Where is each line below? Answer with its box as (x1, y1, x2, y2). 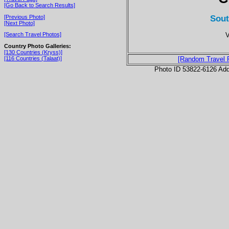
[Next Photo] (4, 19, 35, 26)
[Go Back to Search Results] (4, 2, 75, 8)
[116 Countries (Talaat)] (4, 55, 62, 61)
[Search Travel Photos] (4, 31, 61, 38)
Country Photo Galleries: (4, 42, 71, 49)
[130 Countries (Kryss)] (4, 49, 62, 55)
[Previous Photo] (4, 13, 45, 20)
